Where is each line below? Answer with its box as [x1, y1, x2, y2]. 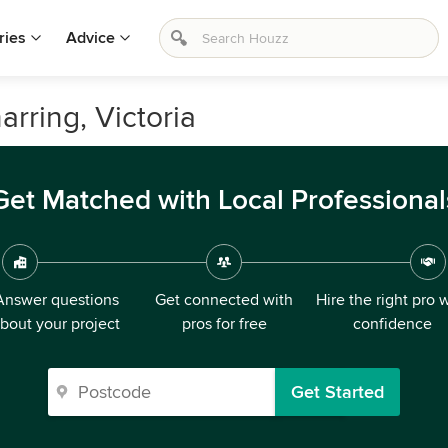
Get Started [291, 381, 384, 403]
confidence [352, 314, 432, 334]
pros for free [181, 314, 267, 334]
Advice [66, 28, 115, 48]
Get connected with [155, 290, 293, 310]
